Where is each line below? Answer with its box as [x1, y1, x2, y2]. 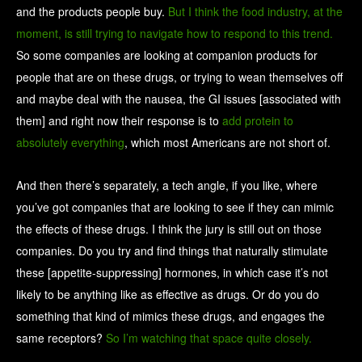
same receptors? [16, 330, 103, 347]
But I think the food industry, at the [168, 3, 343, 20]
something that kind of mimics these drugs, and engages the [16, 308, 325, 325]
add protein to [222, 112, 293, 129]
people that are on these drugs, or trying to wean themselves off [16, 69, 343, 86]
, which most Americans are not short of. [124, 134, 330, 151]
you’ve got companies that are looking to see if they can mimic [16, 199, 334, 216]
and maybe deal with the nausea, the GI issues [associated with [16, 90, 341, 107]
